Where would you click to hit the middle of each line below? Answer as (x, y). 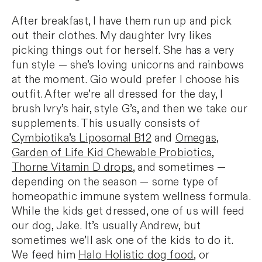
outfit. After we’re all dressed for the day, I (118, 94)
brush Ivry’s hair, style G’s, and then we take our (130, 109)
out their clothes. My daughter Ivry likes (112, 36)
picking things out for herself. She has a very (123, 50)
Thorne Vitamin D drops (72, 167)
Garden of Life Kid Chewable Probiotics (112, 153)
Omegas (196, 138)
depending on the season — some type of (115, 182)
